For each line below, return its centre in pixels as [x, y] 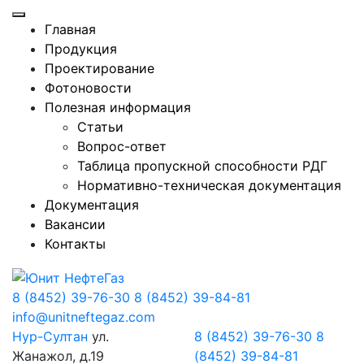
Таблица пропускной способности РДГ [202, 166]
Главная [70, 29]
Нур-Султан [50, 336]
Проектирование [100, 68]
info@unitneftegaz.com [84, 316]
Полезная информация [118, 107]
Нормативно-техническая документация [209, 185]
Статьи [100, 127]
